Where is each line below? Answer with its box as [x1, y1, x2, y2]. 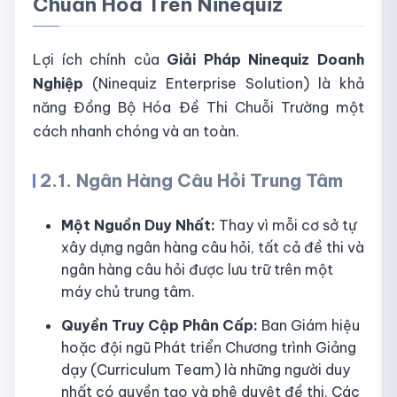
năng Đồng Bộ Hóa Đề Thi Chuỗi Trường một [33, 97, 364, 116]
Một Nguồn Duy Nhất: [61, 216, 215, 235]
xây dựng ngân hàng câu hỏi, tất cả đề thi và [61, 238, 364, 257]
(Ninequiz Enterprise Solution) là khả [92, 74, 364, 92]
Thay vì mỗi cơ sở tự [215, 216, 356, 235]
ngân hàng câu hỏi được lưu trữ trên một [61, 261, 333, 279]
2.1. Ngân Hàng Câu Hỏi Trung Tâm [40, 169, 343, 192]
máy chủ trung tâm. [61, 283, 195, 301]
